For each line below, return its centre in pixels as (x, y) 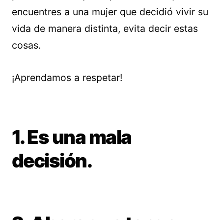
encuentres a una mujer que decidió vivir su (110, 12)
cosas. (26, 45)
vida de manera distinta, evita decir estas (105, 28)
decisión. (52, 161)
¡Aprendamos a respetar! (67, 78)
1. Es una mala (72, 137)
